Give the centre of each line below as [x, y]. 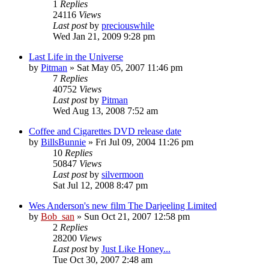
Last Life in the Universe [76, 56]
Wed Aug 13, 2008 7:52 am [105, 110]
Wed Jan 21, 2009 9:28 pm [104, 36]
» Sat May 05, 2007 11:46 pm [125, 67]
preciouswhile [128, 25]
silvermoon [122, 174]
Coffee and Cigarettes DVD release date [105, 131]
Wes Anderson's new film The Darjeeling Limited [123, 205]
